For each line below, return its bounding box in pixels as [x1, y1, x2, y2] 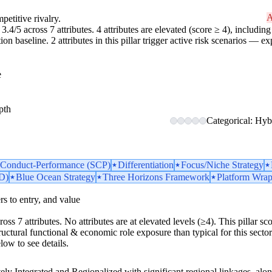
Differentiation [118, 159, 174, 170]
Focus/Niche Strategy [181, 159, 263, 170]
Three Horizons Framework [103, 171, 209, 182]
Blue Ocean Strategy [16, 171, 95, 182]
